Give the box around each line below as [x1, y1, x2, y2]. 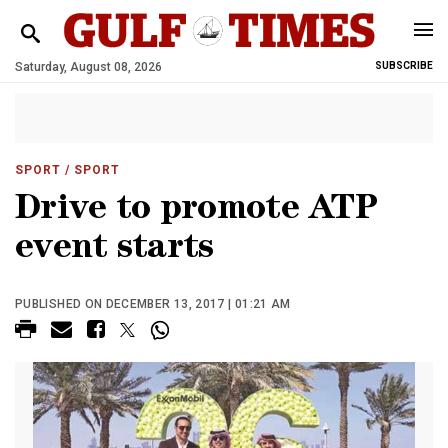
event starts [15, 233, 214, 268]
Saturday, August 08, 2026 [15, 60, 162, 74]
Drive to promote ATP [15, 194, 377, 229]
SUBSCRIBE [375, 60, 433, 71]
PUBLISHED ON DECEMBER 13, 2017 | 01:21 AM [15, 297, 291, 311]
